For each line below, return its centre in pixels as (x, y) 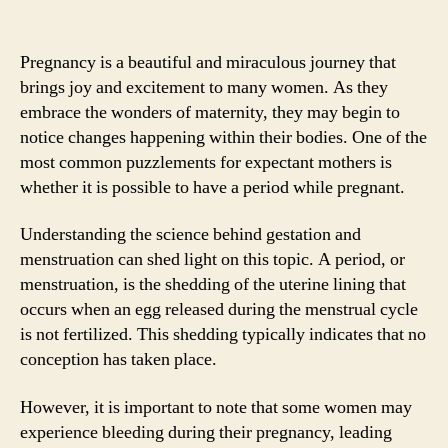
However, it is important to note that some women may (216, 407)
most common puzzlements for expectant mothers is (206, 162)
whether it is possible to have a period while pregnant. (212, 187)
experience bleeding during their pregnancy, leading (206, 432)
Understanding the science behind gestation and (190, 234)
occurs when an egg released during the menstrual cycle (219, 309)
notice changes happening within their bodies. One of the (223, 137)
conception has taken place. (118, 359)
